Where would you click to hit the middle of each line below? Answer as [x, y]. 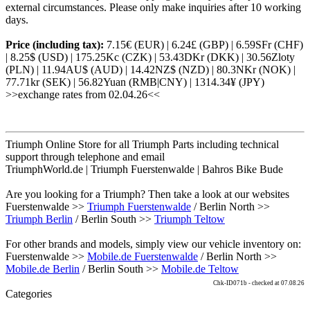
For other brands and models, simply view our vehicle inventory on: [153, 244]
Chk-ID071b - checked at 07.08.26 [259, 283]
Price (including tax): [56, 45]
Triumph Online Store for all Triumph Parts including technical [142, 145]
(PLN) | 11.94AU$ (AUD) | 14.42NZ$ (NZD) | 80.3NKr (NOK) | [151, 70]
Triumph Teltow [190, 219]
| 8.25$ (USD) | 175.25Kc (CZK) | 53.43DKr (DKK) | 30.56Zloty [150, 57]
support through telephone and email [85, 157]
